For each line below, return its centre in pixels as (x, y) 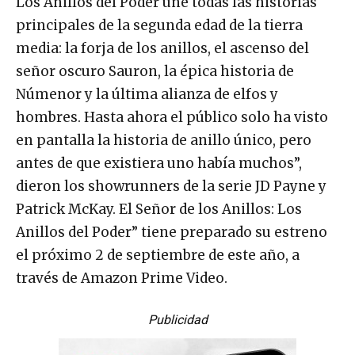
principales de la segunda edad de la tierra (159, 26)
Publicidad (177, 320)
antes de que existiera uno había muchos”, (159, 164)
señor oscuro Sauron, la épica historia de (155, 72)
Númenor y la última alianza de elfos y (147, 95)
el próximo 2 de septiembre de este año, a (158, 256)
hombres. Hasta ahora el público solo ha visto (172, 118)
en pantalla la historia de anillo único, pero (164, 141)
